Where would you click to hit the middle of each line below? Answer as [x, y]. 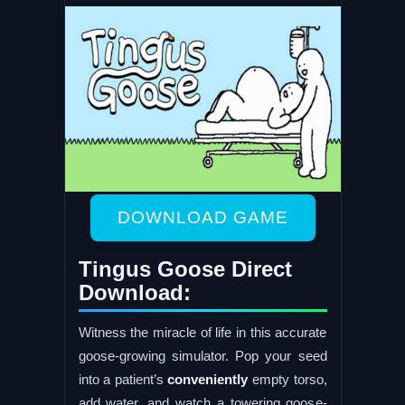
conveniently [208, 379]
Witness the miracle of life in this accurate [202, 332]
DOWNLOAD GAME [202, 217]
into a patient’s [123, 379]
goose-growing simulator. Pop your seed [202, 355]
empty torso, [287, 379]
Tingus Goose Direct [185, 268]
